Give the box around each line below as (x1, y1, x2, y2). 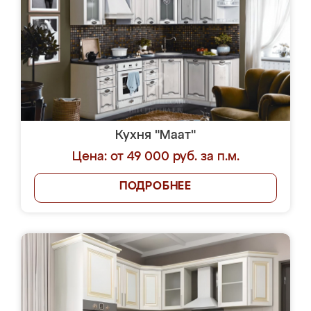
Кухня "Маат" (115, 129, 196, 142)
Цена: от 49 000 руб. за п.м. (72, 151, 239, 163)
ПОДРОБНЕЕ (119, 181, 192, 192)
